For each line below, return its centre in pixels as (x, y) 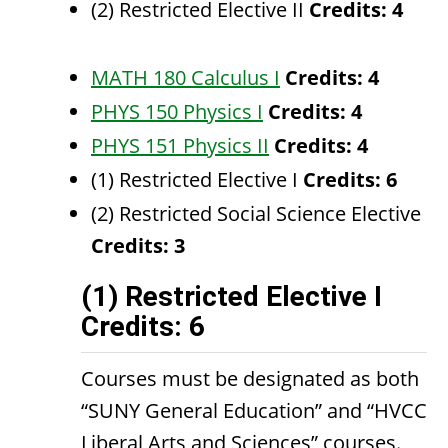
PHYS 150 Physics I (177, 111)
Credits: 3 (138, 245)
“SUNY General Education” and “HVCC (254, 410)
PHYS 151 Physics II (180, 145)
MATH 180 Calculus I (185, 77)
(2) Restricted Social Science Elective (256, 213)
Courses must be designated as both (250, 378)
